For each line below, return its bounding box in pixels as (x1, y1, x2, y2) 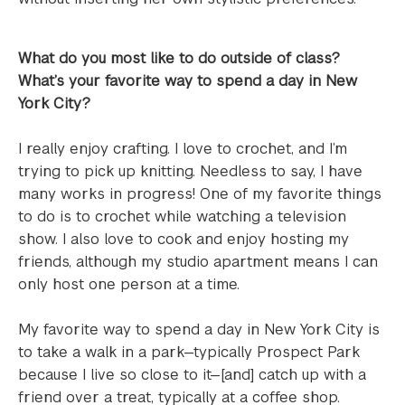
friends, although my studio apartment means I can (18, 252, 378, 271)
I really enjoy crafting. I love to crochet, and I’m (18, 139, 347, 158)
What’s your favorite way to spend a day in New (18, 71, 357, 90)
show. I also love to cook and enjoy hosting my (18, 230, 349, 249)
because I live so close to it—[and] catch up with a (18, 365, 366, 384)
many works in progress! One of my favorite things (18, 184, 381, 203)
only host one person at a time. (18, 275, 240, 294)
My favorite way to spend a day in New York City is (18, 320, 380, 339)
